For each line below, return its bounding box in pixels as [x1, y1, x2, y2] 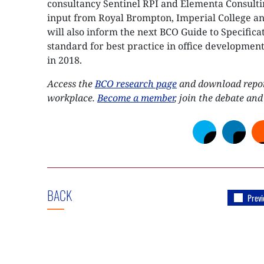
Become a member [97, 91, 174, 104]
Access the [47, 77, 95, 90]
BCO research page [95, 77, 177, 90]
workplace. [47, 91, 97, 104]
